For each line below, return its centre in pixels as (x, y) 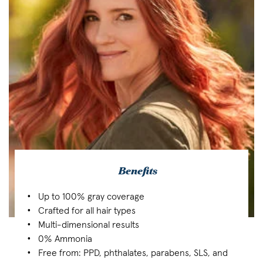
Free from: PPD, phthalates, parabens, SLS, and (133, 253)
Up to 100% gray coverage (92, 197)
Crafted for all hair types (87, 211)
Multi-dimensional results (89, 225)
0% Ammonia (65, 239)
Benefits (137, 171)
